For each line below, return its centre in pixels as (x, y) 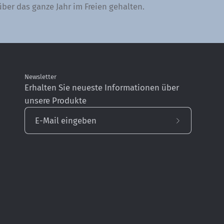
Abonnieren (199, 126)
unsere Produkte (55, 100)
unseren (192, 152)
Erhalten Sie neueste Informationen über (101, 87)
